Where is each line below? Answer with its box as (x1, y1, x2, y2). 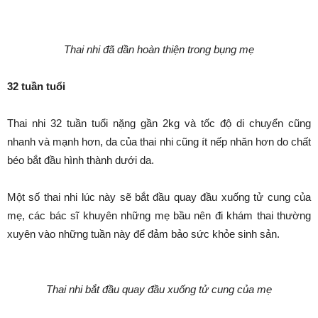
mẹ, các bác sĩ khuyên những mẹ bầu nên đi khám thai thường (7, 209, 311, 221)
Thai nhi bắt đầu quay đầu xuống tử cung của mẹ (46, 283, 272, 295)
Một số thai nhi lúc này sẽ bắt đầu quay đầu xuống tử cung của (7, 191, 311, 203)
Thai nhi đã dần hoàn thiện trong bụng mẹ (64, 43, 254, 55)
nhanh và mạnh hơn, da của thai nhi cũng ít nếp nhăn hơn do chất (7, 136, 311, 148)
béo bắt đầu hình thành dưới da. (7, 154, 154, 166)
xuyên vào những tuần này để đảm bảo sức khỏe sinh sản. (7, 228, 280, 240)
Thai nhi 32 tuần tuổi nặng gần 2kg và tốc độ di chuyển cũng (7, 117, 311, 129)
